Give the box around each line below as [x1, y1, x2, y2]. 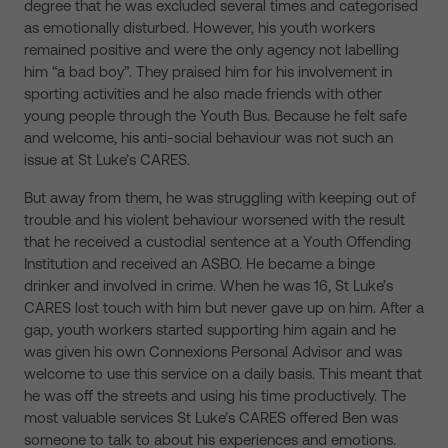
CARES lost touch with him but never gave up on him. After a [24, 299, 424, 316]
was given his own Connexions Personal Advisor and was [24, 343, 402, 360]
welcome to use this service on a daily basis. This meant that [24, 365, 422, 382]
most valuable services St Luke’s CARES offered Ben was [24, 409, 398, 426]
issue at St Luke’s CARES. [24, 151, 190, 168]
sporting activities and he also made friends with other [24, 85, 382, 102]
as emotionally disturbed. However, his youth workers [24, 19, 375, 36]
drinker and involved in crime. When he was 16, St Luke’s [24, 277, 393, 294]
